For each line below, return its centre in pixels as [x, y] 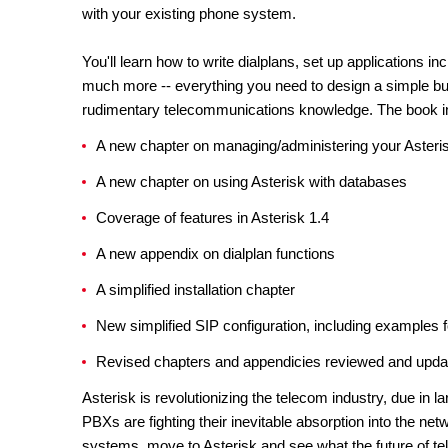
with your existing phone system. [189, 13]
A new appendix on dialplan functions [215, 253]
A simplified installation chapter [195, 289]
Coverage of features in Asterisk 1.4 [212, 217]
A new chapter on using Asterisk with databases [251, 181]
